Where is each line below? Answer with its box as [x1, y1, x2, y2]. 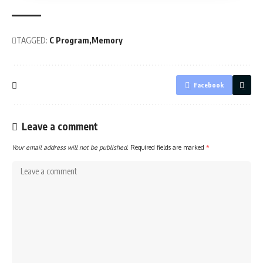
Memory [92, 35, 123, 46]
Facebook [194, 81, 224, 89]
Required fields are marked [130, 143, 206, 151]
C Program [49, 35, 89, 46]
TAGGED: [16, 35, 48, 46]
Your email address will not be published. [12, 143, 129, 151]
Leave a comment [22, 120, 98, 133]
